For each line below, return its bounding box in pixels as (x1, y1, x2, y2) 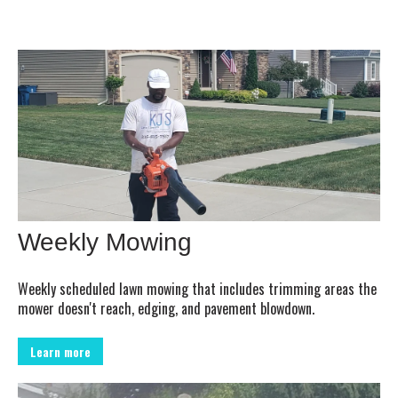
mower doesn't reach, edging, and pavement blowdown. (18, 297, 314, 319)
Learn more (30, 342, 91, 362)
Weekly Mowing (18, 227, 192, 256)
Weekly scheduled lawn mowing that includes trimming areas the (18, 277, 377, 299)
